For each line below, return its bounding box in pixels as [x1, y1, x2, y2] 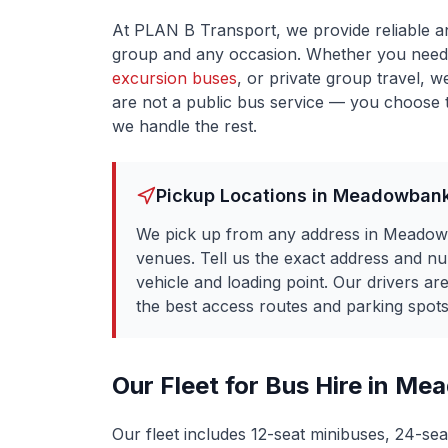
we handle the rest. [112, 116, 257, 136]
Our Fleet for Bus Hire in [112, 371, 395, 400]
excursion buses [112, 68, 237, 88]
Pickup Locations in [156, 185, 333, 206]
